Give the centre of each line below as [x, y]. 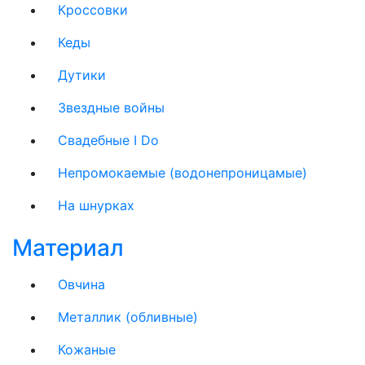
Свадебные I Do [108, 140]
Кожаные [87, 350]
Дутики [82, 75]
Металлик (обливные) [128, 317]
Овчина [81, 284]
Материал [68, 248]
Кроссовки [93, 10]
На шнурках [96, 205]
